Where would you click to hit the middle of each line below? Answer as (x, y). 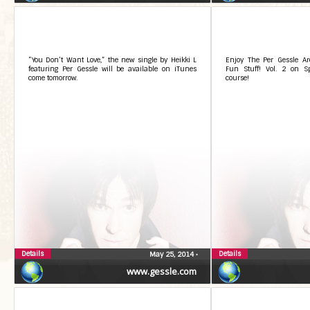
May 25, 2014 (173, 254)
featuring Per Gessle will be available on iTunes (112, 69)
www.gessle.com (162, 271)
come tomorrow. (53, 78)
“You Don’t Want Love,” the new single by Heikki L (112, 60)
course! (237, 78)
